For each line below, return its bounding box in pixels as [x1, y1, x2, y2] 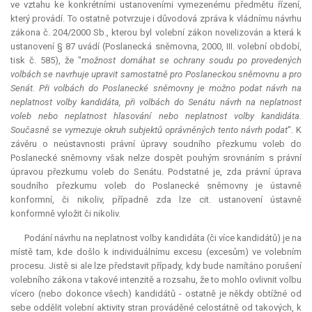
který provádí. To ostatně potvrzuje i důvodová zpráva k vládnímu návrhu [10, 13, 302, 24]
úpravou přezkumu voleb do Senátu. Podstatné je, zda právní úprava [10, 166, 302, 178]
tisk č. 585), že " [10, 55, 82, 66]
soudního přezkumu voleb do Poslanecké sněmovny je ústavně [10, 180, 302, 192]
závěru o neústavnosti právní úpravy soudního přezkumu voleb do [10, 139, 302, 150]
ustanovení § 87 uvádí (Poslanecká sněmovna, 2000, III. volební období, [10, 41, 302, 52]
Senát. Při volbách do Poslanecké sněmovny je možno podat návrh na [10, 83, 302, 94]
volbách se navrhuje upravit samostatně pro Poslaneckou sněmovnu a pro [10, 69, 302, 80]
